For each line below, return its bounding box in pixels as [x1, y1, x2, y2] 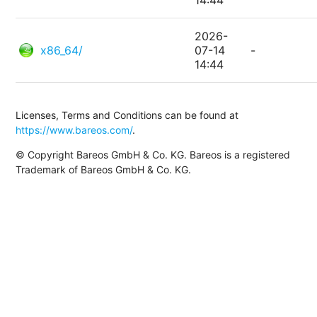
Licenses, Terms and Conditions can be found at [16, 109, 239, 122]
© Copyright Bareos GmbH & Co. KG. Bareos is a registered [16, 149, 291, 161]
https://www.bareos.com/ [16, 124, 133, 137]
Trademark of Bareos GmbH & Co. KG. [16, 163, 192, 176]
